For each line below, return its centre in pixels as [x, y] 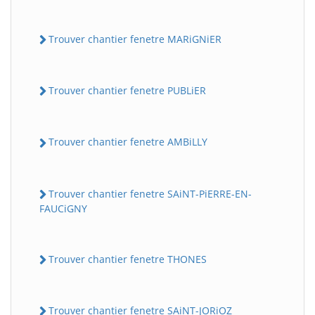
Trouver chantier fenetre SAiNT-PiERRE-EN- [150, 193]
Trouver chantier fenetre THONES [128, 259]
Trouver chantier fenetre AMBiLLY [128, 142]
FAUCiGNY [63, 208]
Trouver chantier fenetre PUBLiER [127, 90]
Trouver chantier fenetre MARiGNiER [135, 39]
